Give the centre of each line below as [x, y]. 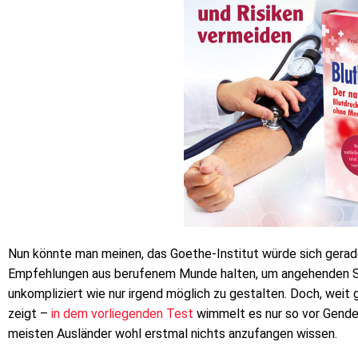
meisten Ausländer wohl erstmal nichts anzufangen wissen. [173, 333]
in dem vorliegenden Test [122, 313]
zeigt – [30, 313]
